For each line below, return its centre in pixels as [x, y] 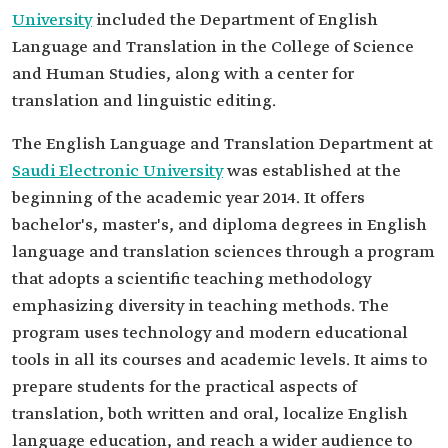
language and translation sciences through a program [223, 252]
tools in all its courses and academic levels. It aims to [219, 360]
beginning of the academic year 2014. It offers [188, 198]
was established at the [312, 171]
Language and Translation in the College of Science [213, 47]
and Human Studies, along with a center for [183, 74]
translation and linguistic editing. [144, 101]
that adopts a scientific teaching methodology [191, 279]
